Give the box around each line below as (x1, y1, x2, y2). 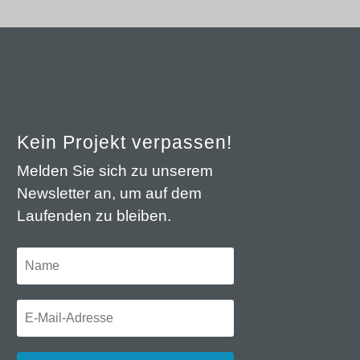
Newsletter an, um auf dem (16, 185, 202, 202)
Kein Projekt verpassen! (16, 132, 232, 153)
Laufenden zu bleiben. (16, 207, 171, 225)
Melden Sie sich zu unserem (16, 162, 213, 180)
